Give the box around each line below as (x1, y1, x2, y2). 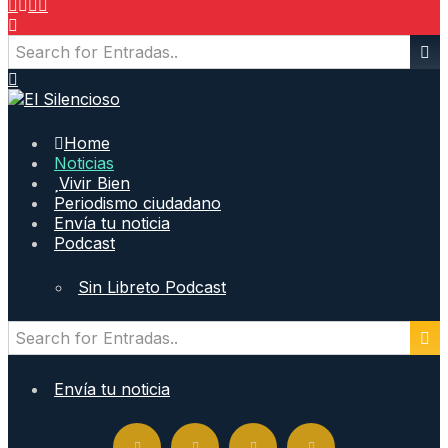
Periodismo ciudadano (54, 193, 221, 213)
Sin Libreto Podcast (78, 277, 226, 297)
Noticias (54, 153, 114, 173)
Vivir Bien (59, 173, 130, 193)
